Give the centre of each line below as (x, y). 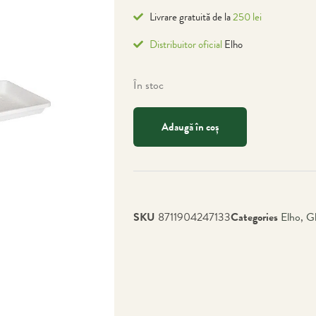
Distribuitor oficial (186, 44)
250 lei (247, 17)
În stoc (148, 85)
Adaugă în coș (190, 127)
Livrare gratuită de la (191, 17)
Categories (254, 217)
